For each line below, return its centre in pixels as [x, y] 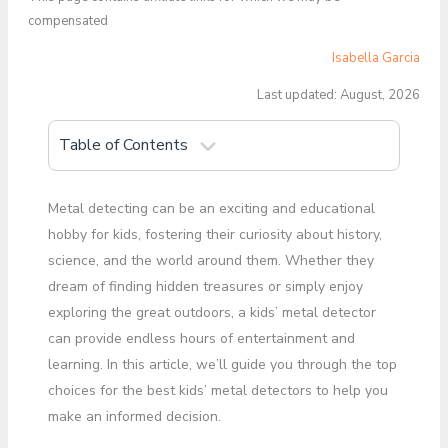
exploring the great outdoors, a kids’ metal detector [211, 312]
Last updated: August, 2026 [339, 95]
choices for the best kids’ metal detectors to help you [217, 390]
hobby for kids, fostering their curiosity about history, [214, 234]
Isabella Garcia [376, 58]
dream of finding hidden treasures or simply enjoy [205, 286]
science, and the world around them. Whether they [210, 260]
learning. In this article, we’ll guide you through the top [222, 364]
